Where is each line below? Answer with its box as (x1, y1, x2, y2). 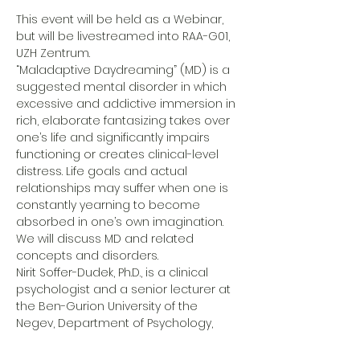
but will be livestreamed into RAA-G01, (16, 28, 233, 44)
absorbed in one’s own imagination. (16, 214, 227, 230)
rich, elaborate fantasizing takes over (16, 112, 233, 129)
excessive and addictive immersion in (16, 96, 239, 112)
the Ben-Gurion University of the (16, 298, 201, 314)
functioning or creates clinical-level (16, 146, 222, 162)
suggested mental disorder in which (16, 79, 230, 95)
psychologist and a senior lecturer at (16, 281, 234, 297)
